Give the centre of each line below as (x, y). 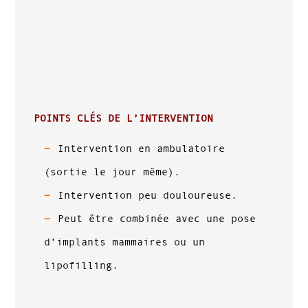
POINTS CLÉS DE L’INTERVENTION (124, 118)
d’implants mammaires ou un (125, 242)
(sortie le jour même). (112, 172)
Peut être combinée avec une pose (157, 219)
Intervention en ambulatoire (142, 148)
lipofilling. (81, 265)
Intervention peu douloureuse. (148, 195)
